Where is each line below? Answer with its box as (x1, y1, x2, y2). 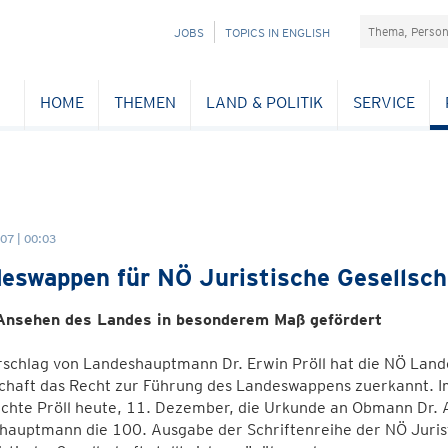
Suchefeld (359, 15, 431, 34)
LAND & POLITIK (205, 92, 323, 112)
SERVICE (352, 92, 415, 112)
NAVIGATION (132, 24, 199, 39)
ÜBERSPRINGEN (132, 46, 219, 61)
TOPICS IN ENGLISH (225, 25, 330, 40)
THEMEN (113, 92, 176, 112)
